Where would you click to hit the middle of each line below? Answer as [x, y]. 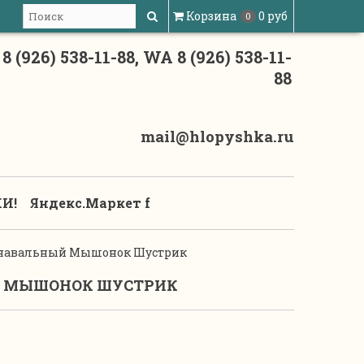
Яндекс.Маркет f [90, 203]
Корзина [211, 16]
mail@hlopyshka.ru [217, 136]
